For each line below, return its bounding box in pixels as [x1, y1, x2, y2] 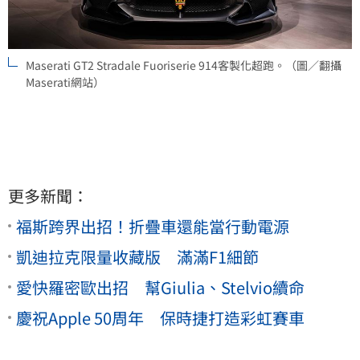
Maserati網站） [26, 73, 104, 90]
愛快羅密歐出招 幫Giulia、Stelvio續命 [16, 275, 305, 299]
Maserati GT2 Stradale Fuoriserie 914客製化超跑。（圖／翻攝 [26, 56, 342, 73]
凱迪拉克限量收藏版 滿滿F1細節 [16, 244, 259, 268]
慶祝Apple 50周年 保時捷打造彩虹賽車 [16, 305, 305, 329]
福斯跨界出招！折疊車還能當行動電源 [16, 214, 289, 238]
